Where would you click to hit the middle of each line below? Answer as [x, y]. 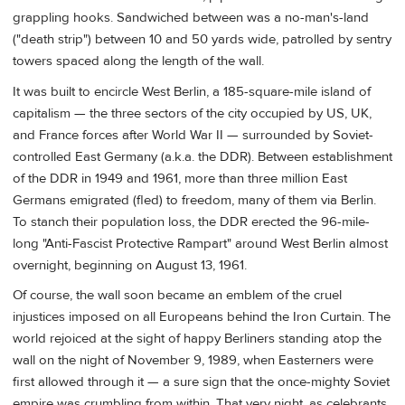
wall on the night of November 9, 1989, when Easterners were [193, 361]
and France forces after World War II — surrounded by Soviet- [193, 135]
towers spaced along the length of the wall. [138, 61]
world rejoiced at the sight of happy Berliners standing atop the [197, 339]
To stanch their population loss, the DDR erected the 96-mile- [191, 221]
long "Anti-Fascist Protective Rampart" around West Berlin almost [200, 243]
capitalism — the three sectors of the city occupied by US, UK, [192, 113]
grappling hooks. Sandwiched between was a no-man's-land [191, 18]
